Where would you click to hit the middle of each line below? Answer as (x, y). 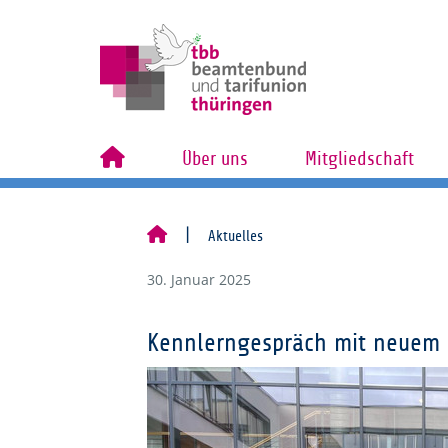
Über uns (214, 159)
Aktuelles (235, 236)
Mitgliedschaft (359, 159)
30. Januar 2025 (199, 279)
